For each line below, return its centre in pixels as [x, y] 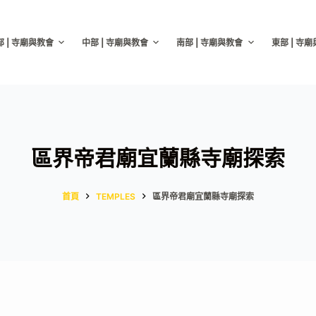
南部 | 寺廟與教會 [210, 42]
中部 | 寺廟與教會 [115, 42]
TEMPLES [116, 196]
